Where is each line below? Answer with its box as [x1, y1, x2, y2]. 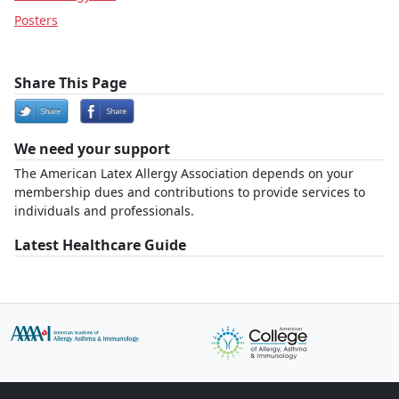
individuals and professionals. [14, 202, 194, 219]
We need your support [14, 139, 170, 159]
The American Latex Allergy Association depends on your [14, 165, 354, 182]
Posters [14, 12, 58, 28]
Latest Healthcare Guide [14, 235, 186, 255]
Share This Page [14, 73, 126, 93]
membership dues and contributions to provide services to [14, 183, 365, 200]
